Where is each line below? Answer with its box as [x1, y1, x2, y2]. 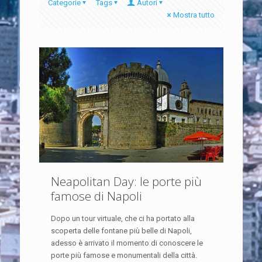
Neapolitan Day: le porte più [50, 173, 202, 189]
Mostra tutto [173, 10, 215, 19]
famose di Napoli [50, 187, 142, 204]
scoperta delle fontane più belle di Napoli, [50, 226, 192, 235]
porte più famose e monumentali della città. [50, 250, 197, 260]
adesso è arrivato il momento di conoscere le [50, 238, 203, 247]
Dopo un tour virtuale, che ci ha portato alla [50, 213, 195, 223]
